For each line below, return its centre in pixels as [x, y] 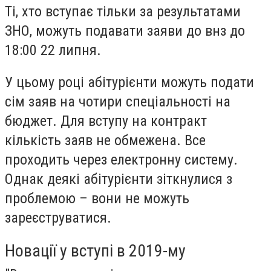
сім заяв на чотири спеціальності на [118, 102]
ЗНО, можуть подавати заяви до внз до [125, 31]
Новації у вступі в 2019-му [95, 250]
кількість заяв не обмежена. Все [105, 141]
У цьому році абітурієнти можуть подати [129, 83]
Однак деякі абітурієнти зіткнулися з [119, 179]
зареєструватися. [58, 218]
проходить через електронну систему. [121, 160]
